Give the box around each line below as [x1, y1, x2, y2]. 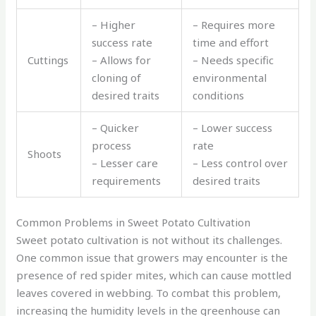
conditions [193, 88, 245, 103]
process [92, 138, 132, 153]
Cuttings [28, 53, 69, 68]
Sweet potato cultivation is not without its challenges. [16, 232, 283, 247]
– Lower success [193, 121, 273, 135]
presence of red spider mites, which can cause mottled [16, 267, 292, 282]
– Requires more [193, 18, 276, 32]
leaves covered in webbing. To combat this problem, [16, 285, 281, 300]
